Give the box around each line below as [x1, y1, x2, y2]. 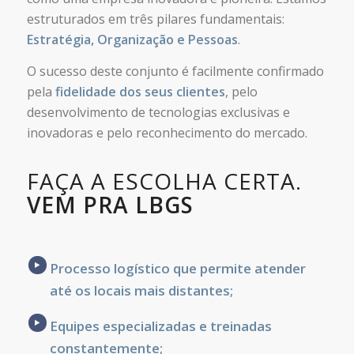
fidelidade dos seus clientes [55, 82, 225, 100]
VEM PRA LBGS [26, 190, 194, 220]
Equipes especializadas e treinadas [49, 316, 272, 335]
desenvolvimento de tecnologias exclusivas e [26, 103, 290, 121]
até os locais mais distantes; [49, 281, 233, 300]
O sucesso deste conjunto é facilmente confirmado [26, 62, 324, 80]
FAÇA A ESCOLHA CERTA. [26, 166, 302, 197]
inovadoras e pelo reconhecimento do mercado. [26, 123, 307, 141]
